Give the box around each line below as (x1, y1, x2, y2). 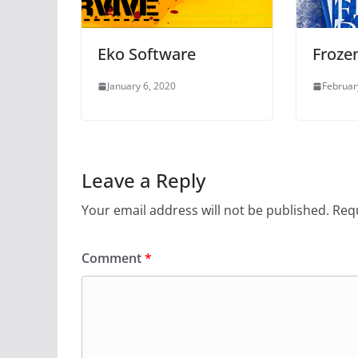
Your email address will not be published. (82, 201, 329, 220)
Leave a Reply (82, 167, 205, 194)
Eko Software (97, 43, 196, 66)
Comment (82, 249, 145, 268)
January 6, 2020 (107, 79, 176, 93)
